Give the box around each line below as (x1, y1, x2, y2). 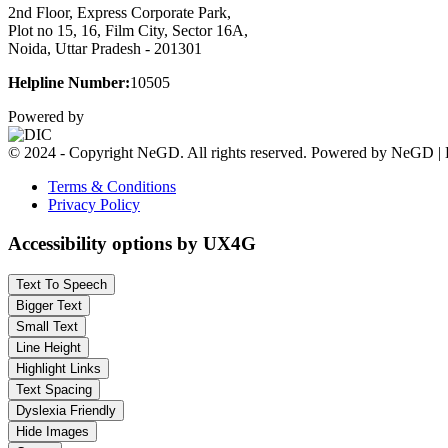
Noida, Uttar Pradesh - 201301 (8, 40, 202, 58)
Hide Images (16, 423, 89, 439)
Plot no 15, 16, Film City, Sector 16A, (8, 22, 248, 40)
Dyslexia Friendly (16, 402, 116, 418)
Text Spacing (16, 381, 92, 397)
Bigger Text (16, 297, 82, 313)
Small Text (16, 318, 78, 334)
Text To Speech (16, 276, 107, 292)
